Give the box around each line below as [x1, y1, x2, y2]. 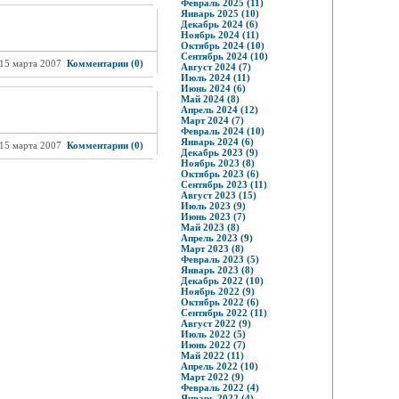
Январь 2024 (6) [180, 136, 254, 147]
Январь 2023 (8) [180, 265, 254, 275]
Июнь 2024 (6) [180, 83, 246, 94]
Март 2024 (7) [180, 115, 244, 126]
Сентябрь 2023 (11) [180, 179, 267, 190]
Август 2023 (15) [180, 190, 256, 200]
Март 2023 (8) [180, 243, 244, 254]
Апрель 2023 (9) [180, 232, 253, 243]
